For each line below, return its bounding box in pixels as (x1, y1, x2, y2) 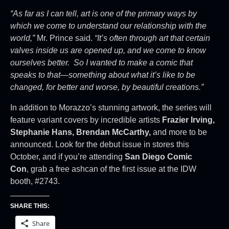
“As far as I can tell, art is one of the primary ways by (10, 9, 197, 18)
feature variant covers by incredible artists (10, 115, 162, 124)
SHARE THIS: (10, 202, 50, 210)
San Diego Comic (125, 152, 192, 161)
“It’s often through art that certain (95, 33, 210, 42)
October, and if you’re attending (10, 152, 125, 161)
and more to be (151, 127, 207, 136)
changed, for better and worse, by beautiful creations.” (10, 82, 203, 91)
